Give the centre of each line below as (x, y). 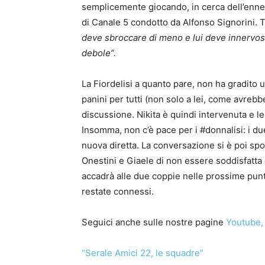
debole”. (99, 53)
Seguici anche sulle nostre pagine (154, 222)
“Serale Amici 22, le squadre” (143, 253)
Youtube (243, 222)
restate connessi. (118, 191)
